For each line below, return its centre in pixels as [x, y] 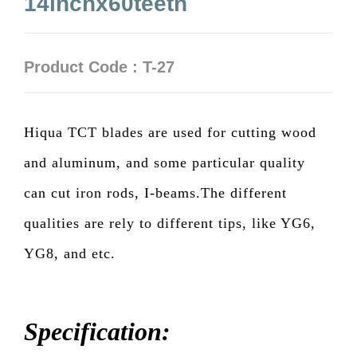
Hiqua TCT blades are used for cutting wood [170, 132]
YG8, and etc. [69, 253]
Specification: [97, 331]
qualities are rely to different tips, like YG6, [169, 223]
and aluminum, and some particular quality [164, 163]
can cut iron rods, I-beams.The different [155, 193]
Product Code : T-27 [99, 67]
